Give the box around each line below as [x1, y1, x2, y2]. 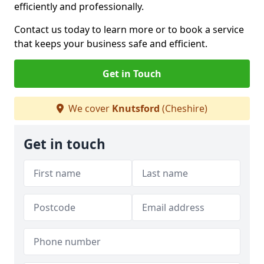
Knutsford [112, 102, 160, 115]
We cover [66, 102, 112, 115]
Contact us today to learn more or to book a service [14, 23, 244, 36]
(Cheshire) [160, 102, 207, 115]
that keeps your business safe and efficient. [14, 37, 207, 50]
